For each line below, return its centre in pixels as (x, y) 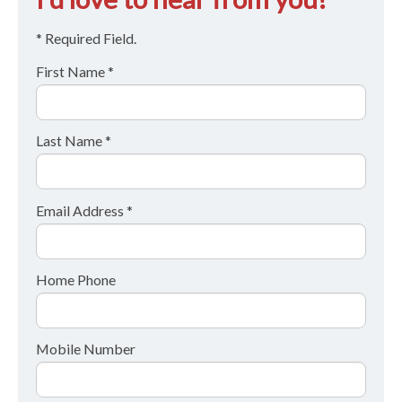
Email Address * (84, 210)
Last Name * (74, 141)
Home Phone (76, 279)
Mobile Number (86, 348)
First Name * (75, 72)
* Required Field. (86, 39)
